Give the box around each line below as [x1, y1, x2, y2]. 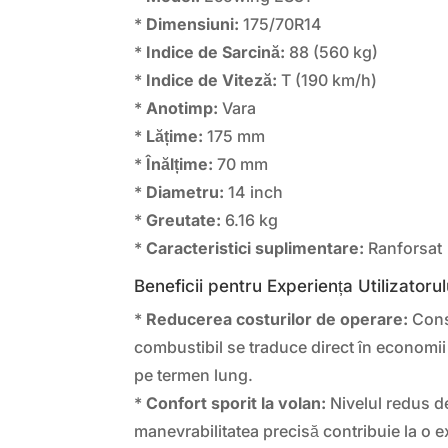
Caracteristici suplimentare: [146, 237, 365, 258]
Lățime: [146, 125, 204, 146]
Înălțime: [146, 153, 214, 174]
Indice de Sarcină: [146, 41, 286, 62]
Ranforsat [364, 237, 443, 258]
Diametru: [146, 181, 225, 202]
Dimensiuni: [146, 13, 240, 34]
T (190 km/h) [277, 69, 378, 90]
